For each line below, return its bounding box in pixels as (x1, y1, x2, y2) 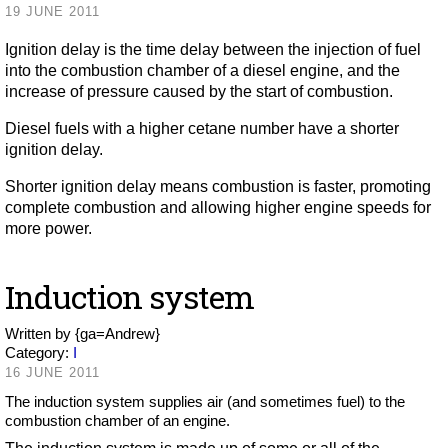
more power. (5, 220, 92, 237)
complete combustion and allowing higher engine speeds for (5, 199, 431, 216)
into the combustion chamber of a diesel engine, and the (5, 62, 400, 79)
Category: (5, 344, 73, 361)
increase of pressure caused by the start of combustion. (5, 83, 393, 100)
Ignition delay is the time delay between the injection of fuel (5, 41, 421, 58)
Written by (5, 325, 75, 342)
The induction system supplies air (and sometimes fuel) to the (5, 393, 405, 410)
